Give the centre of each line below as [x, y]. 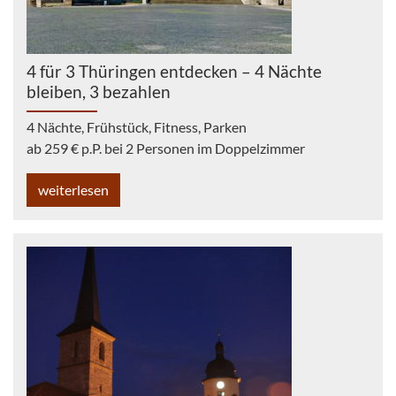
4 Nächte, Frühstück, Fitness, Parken [137, 127]
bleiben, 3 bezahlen [99, 91]
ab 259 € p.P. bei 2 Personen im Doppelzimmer [166, 148]
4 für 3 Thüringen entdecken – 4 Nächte [174, 71]
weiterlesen [73, 190]
